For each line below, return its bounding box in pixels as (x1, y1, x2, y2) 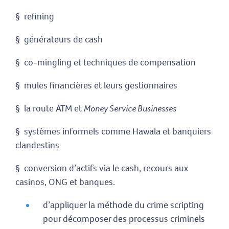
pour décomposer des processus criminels (43, 213, 205, 225)
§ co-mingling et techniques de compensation (15, 56, 196, 69)
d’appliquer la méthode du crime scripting (43, 199, 204, 212)
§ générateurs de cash (15, 33, 103, 46)
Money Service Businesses (84, 102, 176, 115)
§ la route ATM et (15, 102, 84, 115)
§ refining (15, 10, 54, 23)
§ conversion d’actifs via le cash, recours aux (15, 162, 188, 175)
